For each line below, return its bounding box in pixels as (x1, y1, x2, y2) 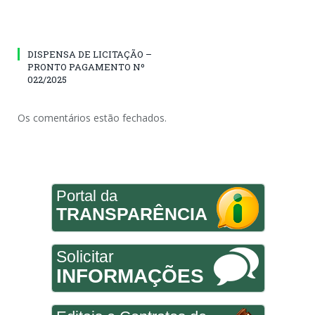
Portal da (56, 187, 117, 205)
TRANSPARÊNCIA (56, 204, 207, 224)
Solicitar (56, 247, 114, 266)
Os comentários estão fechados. (18, 111, 167, 124)
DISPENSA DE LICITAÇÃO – (27, 48, 152, 60)
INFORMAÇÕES (56, 265, 204, 287)
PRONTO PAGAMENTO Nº (27, 60, 145, 73)
